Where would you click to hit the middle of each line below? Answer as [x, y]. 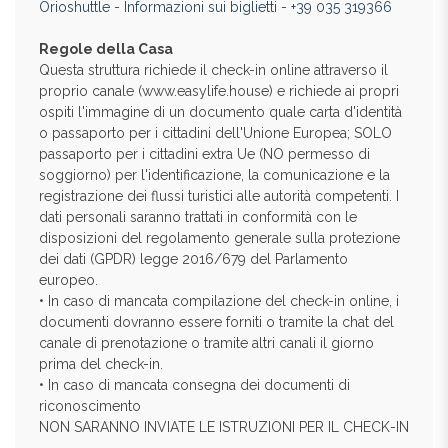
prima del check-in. [101, 364]
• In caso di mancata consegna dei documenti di [194, 385]
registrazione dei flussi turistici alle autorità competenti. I [219, 196]
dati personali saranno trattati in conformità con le [198, 217]
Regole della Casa [106, 49]
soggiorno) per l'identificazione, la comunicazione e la [214, 175]
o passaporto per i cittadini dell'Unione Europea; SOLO [215, 133]
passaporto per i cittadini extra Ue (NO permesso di [204, 154]
